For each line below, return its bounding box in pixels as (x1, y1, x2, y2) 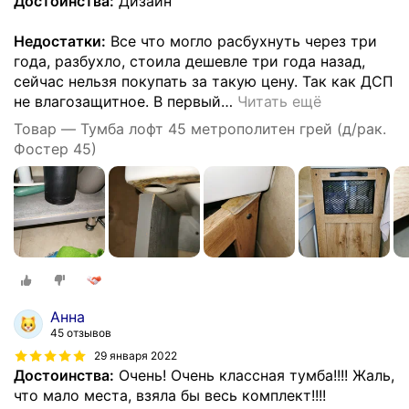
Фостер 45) (14, 139, 97, 158)
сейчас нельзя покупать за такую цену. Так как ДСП (14, 71, 393, 90)
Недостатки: (14, 31, 106, 50)
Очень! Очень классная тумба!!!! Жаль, (114, 366, 394, 385)
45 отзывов (50, 326, 111, 341)
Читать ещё (237, 91, 321, 110)
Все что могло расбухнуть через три (106, 31, 377, 50)
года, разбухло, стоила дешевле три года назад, (14, 51, 365, 70)
